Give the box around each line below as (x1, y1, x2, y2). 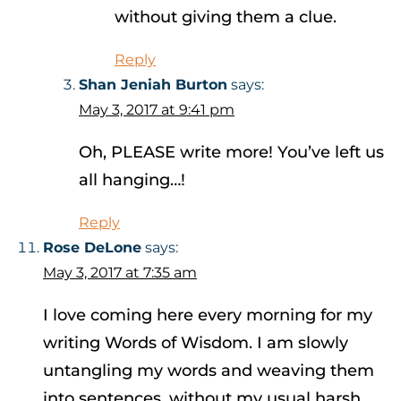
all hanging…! (79, 170, 185, 191)
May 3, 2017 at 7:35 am (43, 264, 197, 282)
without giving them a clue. (115, 7, 337, 28)
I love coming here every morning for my (43, 305, 372, 326)
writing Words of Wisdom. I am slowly (43, 333, 348, 354)
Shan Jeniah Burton (79, 76, 227, 94)
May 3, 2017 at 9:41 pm (79, 101, 235, 119)
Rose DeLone (43, 239, 141, 257)
